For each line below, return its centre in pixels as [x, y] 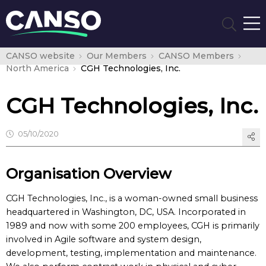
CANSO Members [196, 56]
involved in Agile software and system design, [104, 239]
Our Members [116, 56]
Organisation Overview [91, 174]
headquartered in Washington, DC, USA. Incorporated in [126, 212]
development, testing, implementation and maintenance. [131, 253]
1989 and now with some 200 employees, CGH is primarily [133, 226]
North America [37, 68]
